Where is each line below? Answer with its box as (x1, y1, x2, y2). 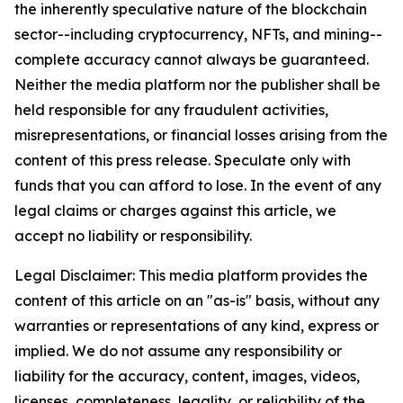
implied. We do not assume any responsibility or (14, 342, 342, 361)
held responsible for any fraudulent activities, (14, 101, 328, 120)
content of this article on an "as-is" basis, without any (14, 291, 380, 310)
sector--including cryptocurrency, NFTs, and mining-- (14, 25, 382, 44)
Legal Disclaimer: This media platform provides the (14, 266, 368, 285)
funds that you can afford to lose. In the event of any (14, 176, 381, 195)
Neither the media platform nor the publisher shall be (14, 76, 381, 94)
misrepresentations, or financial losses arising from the (14, 126, 388, 145)
